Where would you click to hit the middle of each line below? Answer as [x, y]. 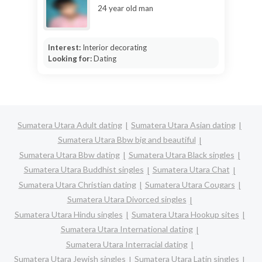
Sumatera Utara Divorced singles [127, 199]
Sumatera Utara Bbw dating [69, 154]
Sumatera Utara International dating [127, 229]
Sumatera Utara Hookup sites [185, 214]
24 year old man [125, 8]
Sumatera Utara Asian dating [183, 125]
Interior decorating [114, 47]
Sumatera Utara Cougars [190, 184]
